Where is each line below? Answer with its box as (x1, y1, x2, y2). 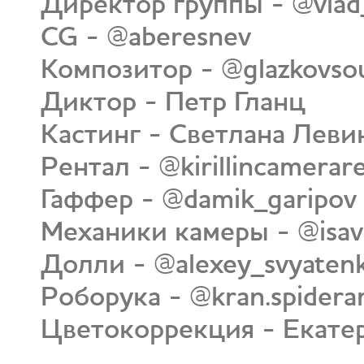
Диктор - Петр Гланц (41, 82, 305, 119)
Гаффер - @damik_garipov (41, 180, 357, 217)
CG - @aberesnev (41, 17, 251, 54)
